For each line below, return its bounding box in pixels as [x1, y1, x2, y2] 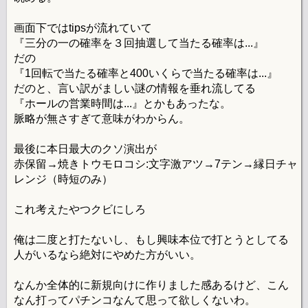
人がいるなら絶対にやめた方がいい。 [14, 249, 201, 261]
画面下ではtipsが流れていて [14, 22, 152, 34]
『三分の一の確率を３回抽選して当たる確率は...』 [14, 37, 264, 49]
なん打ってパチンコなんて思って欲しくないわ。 [14, 294, 256, 307]
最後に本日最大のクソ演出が [14, 143, 157, 155]
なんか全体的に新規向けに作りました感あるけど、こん [14, 279, 289, 291]
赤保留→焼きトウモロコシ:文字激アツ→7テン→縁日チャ [14, 158, 298, 170]
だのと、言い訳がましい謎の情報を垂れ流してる [14, 82, 256, 95]
